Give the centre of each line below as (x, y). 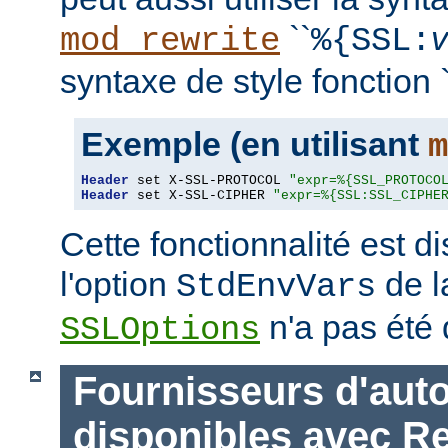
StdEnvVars (276, 287)
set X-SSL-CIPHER (201, 196)
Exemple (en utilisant (254, 144)
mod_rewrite (170, 41)
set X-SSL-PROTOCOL (209, 181)
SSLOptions (160, 330)
